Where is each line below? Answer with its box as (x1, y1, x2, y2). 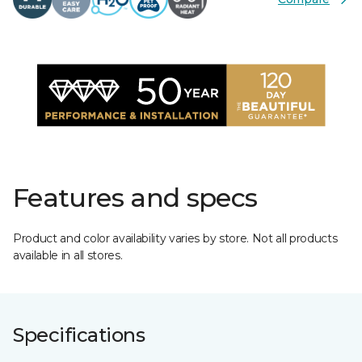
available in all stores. (13, 248, 123, 263)
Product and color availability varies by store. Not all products (13, 231, 338, 246)
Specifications (13, 323, 145, 347)
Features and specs (13, 182, 258, 213)
